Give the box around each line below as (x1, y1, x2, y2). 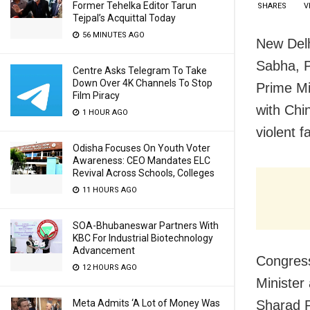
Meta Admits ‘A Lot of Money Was (73, 298, 220, 309)
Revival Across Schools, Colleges (73, 167, 215, 179)
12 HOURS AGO (80, 263, 137, 272)
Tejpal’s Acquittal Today (73, 12, 176, 24)
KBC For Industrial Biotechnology (73, 232, 213, 244)
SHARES (257, 1, 286, 11)
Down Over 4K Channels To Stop (73, 77, 212, 89)
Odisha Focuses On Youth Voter (73, 143, 210, 154)
